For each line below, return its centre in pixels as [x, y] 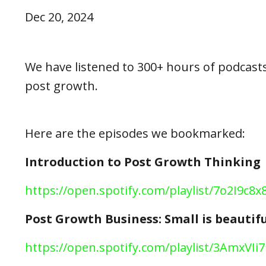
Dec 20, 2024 [59, 17]
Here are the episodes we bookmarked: [135, 134]
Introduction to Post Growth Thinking [143, 162]
